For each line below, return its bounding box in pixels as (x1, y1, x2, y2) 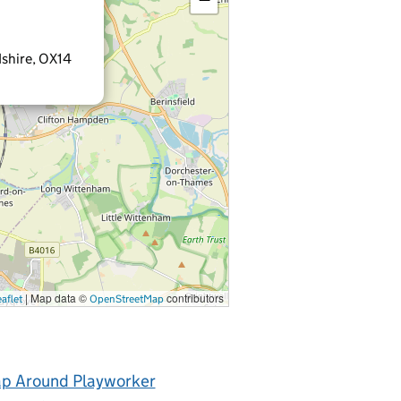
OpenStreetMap (90, 292, 164, 305)
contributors (164, 290, 224, 305)
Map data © (28, 290, 90, 305)
